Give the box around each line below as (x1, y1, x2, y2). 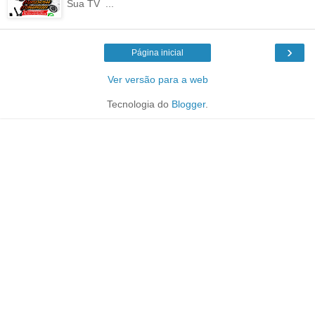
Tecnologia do (107, 98, 172, 110)
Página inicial (131, 48, 184, 58)
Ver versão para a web (107, 74, 208, 86)
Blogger (172, 98, 205, 110)
